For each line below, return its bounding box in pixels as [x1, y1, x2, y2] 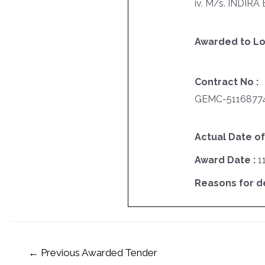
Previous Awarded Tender [38, 247, 157, 259]
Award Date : [194, 154, 258, 166]
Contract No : [194, 76, 258, 88]
